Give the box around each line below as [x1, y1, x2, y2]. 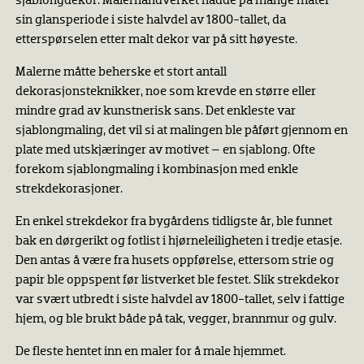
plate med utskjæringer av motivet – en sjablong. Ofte [15, 144, 315, 158]
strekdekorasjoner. [15, 183, 123, 197]
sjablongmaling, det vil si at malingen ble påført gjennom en [15, 124, 348, 138]
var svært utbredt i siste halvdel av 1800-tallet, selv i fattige [15, 293, 344, 307]
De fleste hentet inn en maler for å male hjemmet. [15, 345, 286, 359]
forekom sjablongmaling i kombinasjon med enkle [15, 163, 298, 177]
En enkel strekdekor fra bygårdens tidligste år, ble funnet [15, 215, 332, 229]
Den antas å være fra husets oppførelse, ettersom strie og [15, 254, 334, 268]
